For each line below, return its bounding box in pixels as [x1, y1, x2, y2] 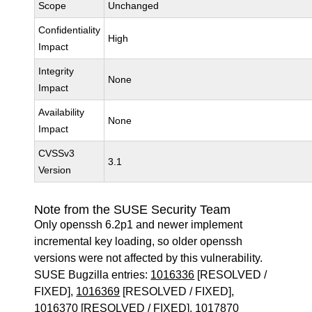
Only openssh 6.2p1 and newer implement [34, 219, 243, 231]
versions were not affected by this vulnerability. [34, 252, 263, 264]
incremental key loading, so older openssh [34, 235, 243, 247]
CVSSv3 [38, 148, 75, 159]
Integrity [38, 65, 75, 77]
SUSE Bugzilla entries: [34, 269, 151, 281]
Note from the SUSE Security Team [34, 203, 231, 217]
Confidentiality [38, 24, 101, 36]
